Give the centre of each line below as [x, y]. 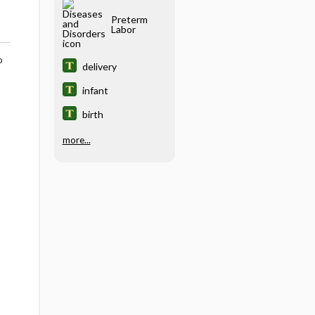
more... [76, 140]
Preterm [129, 19]
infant [95, 90]
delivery [99, 66]
